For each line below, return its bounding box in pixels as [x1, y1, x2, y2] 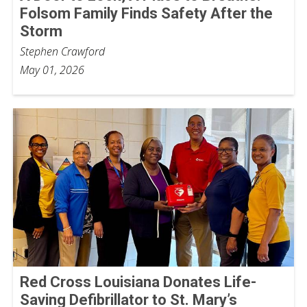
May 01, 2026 [20, 62, 84, 77]
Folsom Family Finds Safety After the [20, 4, 273, 22]
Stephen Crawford [20, 43, 105, 59]
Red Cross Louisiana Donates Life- [20, 273, 256, 291]
